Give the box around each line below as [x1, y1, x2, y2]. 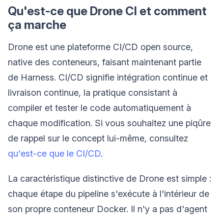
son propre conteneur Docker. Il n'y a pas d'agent [8, 203, 207, 214]
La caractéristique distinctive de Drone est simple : [8, 173, 211, 184]
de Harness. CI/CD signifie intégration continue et [8, 72, 208, 82]
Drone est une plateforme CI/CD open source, [8, 41, 193, 52]
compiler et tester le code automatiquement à [8, 102, 191, 113]
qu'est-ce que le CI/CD [8, 148, 101, 159]
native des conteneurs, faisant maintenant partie [8, 56, 201, 67]
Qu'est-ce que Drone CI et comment [8, 3, 207, 18]
